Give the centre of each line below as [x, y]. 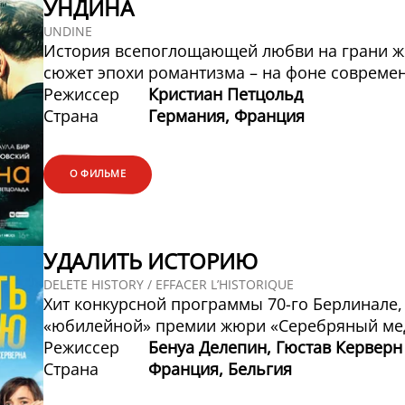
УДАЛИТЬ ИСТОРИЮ [150, 261]
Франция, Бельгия [221, 369]
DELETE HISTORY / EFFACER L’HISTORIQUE [168, 285]
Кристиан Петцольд [226, 94]
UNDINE [67, 32]
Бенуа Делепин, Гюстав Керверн [276, 348]
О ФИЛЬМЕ [97, 174]
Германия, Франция [227, 116]
